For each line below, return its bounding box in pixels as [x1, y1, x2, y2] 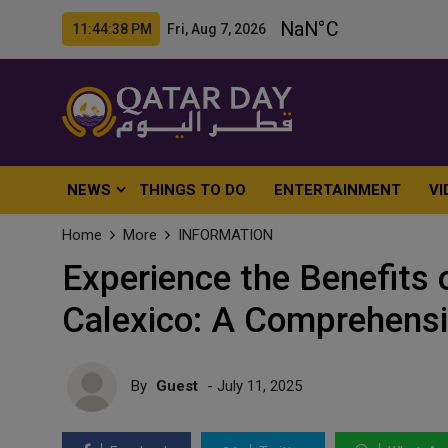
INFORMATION [178, 226, 273, 244]
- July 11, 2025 [203, 376, 302, 395]
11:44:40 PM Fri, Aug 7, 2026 [72, 21, 266, 37]
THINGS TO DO [139, 181, 247, 199]
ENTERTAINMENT [274, 181, 402, 199]
